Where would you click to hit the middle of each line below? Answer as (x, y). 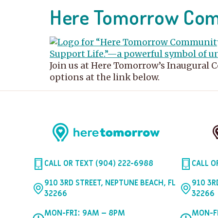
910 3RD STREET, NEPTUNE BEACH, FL (110, 183)
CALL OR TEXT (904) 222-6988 (99, 164)
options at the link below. (105, 77)
